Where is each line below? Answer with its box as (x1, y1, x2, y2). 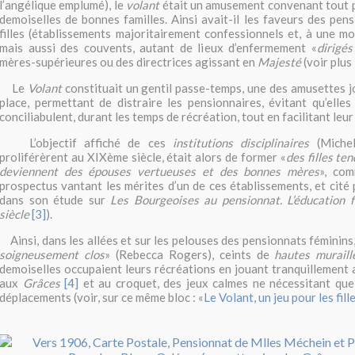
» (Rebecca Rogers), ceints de (104, 247, 275, 262)
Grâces (22, 276, 60, 291)
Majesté (258, 55, 301, 70)
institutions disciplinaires (173, 136, 310, 151)
